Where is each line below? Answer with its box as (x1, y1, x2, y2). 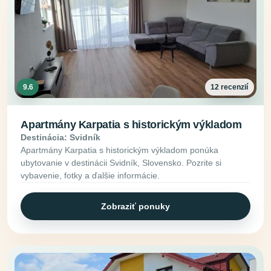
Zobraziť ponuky (101, 201, 170, 211)
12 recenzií (211, 82, 249, 91)
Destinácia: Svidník (21, 132, 101, 143)
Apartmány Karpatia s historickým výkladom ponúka (21, 145, 219, 155)
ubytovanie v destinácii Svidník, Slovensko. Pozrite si (21, 158, 222, 168)
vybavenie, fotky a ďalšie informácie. (21, 171, 160, 181)
